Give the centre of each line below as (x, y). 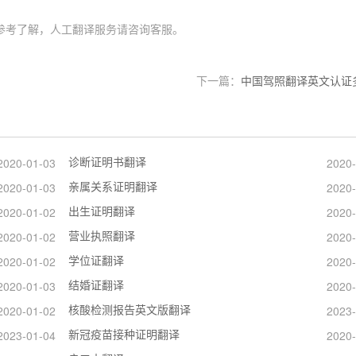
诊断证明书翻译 (107, 162)
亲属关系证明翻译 (112, 186)
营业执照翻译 (101, 236)
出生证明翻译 (101, 211)
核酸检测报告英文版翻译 (129, 310)
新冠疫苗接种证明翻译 (124, 334)
